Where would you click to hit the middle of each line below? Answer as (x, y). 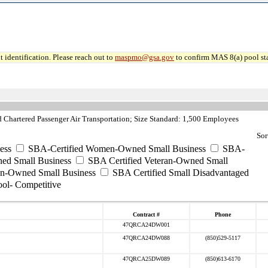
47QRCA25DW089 (146, 259)
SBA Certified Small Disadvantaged (179, 173)
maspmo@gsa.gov (144, 57)
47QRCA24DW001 (146, 225)
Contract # (146, 214)
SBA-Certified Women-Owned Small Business (116, 149)
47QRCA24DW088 (146, 238)
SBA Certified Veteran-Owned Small (157, 161)
